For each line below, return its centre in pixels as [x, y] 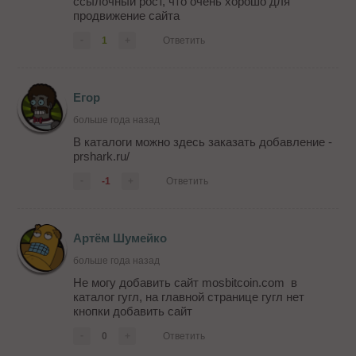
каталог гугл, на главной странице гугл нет [189, 297]
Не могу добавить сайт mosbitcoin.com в [186, 283]
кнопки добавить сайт [133, 311]
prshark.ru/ [102, 157]
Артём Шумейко [120, 238]
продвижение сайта [127, 16]
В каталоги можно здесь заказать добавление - [203, 142]
